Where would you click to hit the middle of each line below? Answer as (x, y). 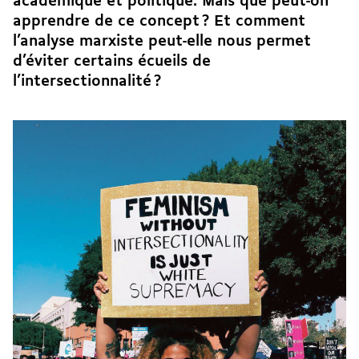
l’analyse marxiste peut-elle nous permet (162, 41)
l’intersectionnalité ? (87, 81)
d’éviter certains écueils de (112, 61)
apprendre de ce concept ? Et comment (159, 21)
